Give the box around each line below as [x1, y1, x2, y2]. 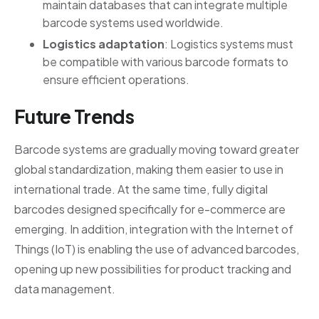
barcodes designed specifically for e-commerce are [14, 202, 286, 217]
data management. [14, 281, 115, 297]
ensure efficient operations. [43, 71, 189, 87]
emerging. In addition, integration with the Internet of [14, 221, 293, 237]
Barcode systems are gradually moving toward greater [14, 142, 299, 157]
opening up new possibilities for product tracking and [14, 261, 291, 277]
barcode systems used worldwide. [43, 14, 224, 30]
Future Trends [14, 104, 134, 128]
